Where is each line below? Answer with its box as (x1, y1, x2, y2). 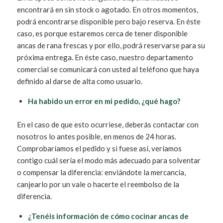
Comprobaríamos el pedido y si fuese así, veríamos (16, 143, 182, 153)
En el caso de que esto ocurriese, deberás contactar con (16, 119, 199, 129)
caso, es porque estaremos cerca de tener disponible (16, 29, 188, 38)
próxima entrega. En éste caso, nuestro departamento (16, 53, 193, 62)
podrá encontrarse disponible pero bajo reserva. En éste (16, 17, 201, 26)
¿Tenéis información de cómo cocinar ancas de (27, 211, 189, 221)
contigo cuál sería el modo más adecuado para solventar (16, 155, 201, 165)
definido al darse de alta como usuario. (16, 77, 142, 86)
